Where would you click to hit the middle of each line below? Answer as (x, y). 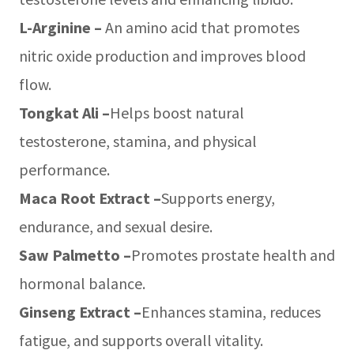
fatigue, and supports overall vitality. (141, 340)
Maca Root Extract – (90, 198)
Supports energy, (218, 198)
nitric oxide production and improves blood (162, 55)
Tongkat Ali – (64, 112)
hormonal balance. (82, 283)
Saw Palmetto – (75, 254)
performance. (64, 169)
